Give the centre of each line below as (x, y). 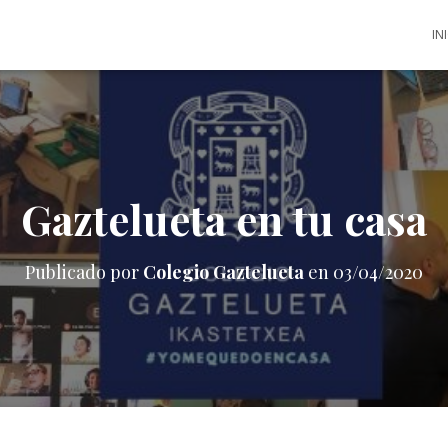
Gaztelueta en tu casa (224, 219)
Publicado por (84, 272)
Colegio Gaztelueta (223, 272)
